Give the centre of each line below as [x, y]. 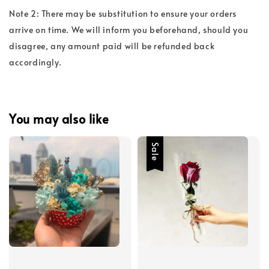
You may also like [59, 119]
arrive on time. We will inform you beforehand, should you [129, 29]
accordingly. [35, 62]
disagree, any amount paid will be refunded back [112, 46]
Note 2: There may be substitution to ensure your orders [123, 13]
